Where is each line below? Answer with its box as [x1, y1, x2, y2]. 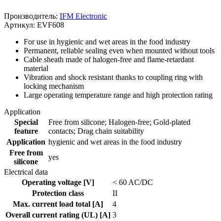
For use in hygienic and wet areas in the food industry [24, 37, 190, 46]
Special [14, 117, 38, 126]
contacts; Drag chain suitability [48, 126, 144, 135]
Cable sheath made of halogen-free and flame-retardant [24, 55, 194, 64]
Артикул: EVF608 [4, 20, 64, 29]
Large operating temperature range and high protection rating [24, 90, 213, 99]
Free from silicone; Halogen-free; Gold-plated [48, 117, 190, 126]
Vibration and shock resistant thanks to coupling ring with [24, 73, 203, 81]
